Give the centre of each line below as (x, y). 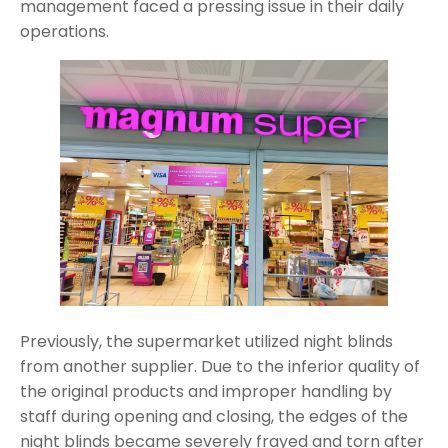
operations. (64, 31)
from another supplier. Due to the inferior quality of (220, 366)
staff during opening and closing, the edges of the (214, 416)
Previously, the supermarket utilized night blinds (206, 341)
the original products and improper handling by (206, 391)
